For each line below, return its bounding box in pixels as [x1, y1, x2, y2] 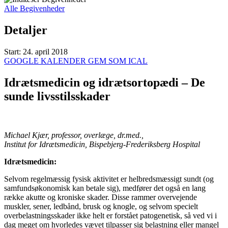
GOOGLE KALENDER [4, 56, 88, 65]
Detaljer [4, 23, 47, 37]
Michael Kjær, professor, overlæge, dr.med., [4, 130, 144, 139]
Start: [4, 47, 21, 56]
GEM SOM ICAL [88, 56, 148, 65]
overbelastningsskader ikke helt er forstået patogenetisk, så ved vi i [4, 211, 217, 220]
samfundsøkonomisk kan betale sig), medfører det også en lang [4, 183, 206, 192]
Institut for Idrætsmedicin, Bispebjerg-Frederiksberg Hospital [4, 139, 200, 149]
